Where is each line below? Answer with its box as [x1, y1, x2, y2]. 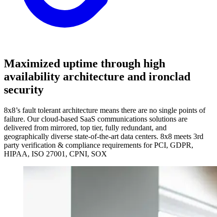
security [4, 83, 44, 96]
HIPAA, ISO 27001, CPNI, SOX [4, 150, 107, 158]
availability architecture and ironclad [4, 70, 190, 83]
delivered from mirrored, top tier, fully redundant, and [4, 124, 167, 132]
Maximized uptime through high [4, 57, 165, 70]
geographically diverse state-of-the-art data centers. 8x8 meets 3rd [4, 132, 203, 141]
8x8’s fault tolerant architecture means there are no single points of [4, 106, 205, 115]
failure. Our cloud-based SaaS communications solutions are [4, 115, 187, 124]
